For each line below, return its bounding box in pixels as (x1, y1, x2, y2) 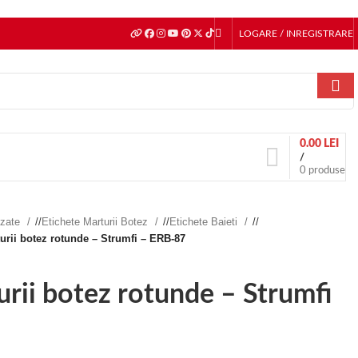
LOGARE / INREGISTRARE (239, 29, 353, 38)
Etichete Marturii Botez (42, 216, 151, 228)
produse (308, 165, 345, 176)
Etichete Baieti (169, 216, 241, 228)
